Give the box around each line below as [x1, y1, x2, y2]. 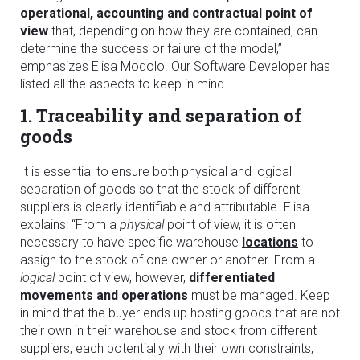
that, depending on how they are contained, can [48, 22, 317, 39]
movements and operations [20, 287, 188, 303]
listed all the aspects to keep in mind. [20, 76, 227, 92]
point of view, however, [55, 269, 189, 285]
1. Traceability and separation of [20, 103, 301, 127]
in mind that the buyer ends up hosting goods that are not [20, 305, 340, 321]
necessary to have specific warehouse [20, 234, 242, 250]
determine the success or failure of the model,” [20, 40, 282, 56]
